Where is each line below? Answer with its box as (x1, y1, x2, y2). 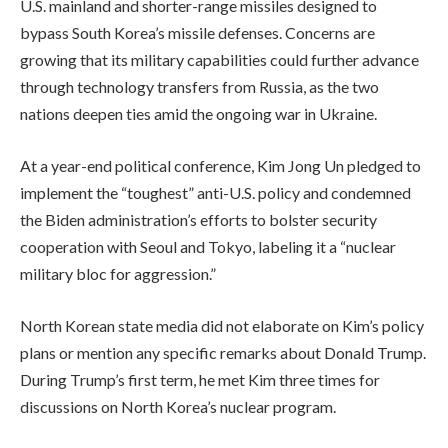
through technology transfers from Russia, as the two (20, 77, 379, 97)
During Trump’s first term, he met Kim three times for (20, 369, 380, 389)
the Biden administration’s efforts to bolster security (20, 210, 377, 230)
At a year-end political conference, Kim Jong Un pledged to (20, 156, 421, 176)
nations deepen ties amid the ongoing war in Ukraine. (20, 104, 377, 124)
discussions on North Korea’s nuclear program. (20, 396, 336, 416)
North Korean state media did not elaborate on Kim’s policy (20, 315, 424, 335)
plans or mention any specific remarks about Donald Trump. (20, 342, 426, 362)
